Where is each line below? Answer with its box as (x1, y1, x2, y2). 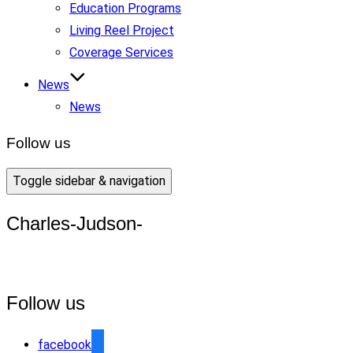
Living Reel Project (69, 23, 174, 38)
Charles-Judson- (6, 213, 143, 235)
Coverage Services (69, 45, 173, 60)
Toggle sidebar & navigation (13, 173, 165, 189)
